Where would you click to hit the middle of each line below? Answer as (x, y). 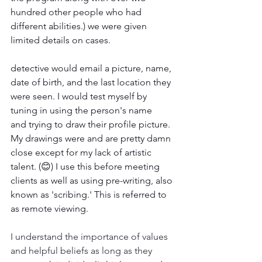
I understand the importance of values (90, 236)
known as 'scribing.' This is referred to (90, 194)
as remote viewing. (49, 208)
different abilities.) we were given (80, 26)
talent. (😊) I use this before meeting (86, 166)
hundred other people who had (77, 12)
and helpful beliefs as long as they (82, 250)
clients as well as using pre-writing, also (93, 180)
